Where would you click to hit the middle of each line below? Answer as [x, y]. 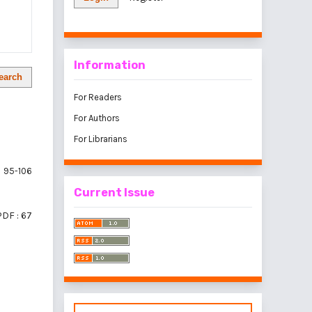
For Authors [97, 118]
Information [110, 65]
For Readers [98, 97]
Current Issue [114, 193]
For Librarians [101, 139]
